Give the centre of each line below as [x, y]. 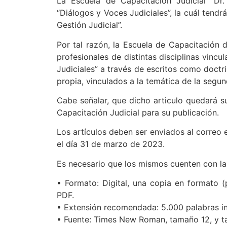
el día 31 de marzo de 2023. [111, 144]
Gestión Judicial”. [89, 25]
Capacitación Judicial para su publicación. [138, 112]
